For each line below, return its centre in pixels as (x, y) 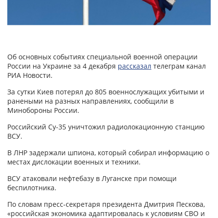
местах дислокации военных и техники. (74, 162)
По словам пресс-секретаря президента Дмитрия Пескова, (106, 204)
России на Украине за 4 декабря (63, 66)
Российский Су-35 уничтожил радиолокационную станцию (106, 127)
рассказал (135, 66)
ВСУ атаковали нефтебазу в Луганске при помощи (92, 179)
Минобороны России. (43, 110)
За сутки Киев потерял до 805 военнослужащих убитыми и (106, 92)
